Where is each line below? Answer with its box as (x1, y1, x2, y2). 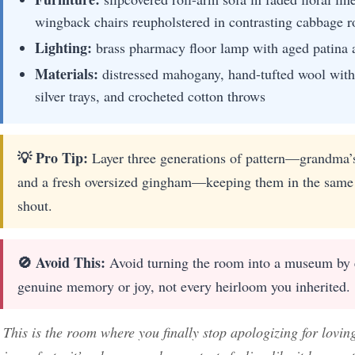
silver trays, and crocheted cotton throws (35, 86, 265, 105)
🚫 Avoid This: (17, 251, 105, 273)
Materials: (35, 63, 98, 84)
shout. (17, 195, 52, 215)
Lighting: (35, 36, 92, 58)
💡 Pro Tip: (17, 147, 88, 168)
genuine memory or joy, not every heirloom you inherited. (17, 276, 350, 296)
